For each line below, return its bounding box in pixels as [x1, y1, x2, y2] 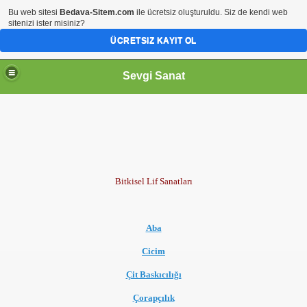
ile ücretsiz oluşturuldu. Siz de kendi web [134, 8, 288, 17]
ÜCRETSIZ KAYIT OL [110, 36, 197, 45]
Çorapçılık [132, 293, 175, 303]
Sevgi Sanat [122, 69, 185, 82]
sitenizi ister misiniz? [8, 19, 85, 28]
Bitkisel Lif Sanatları [114, 176, 193, 186]
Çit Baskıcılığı [125, 269, 182, 280]
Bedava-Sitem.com [60, 8, 134, 17]
